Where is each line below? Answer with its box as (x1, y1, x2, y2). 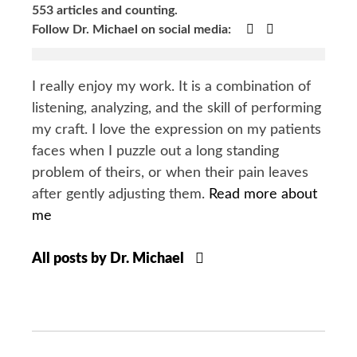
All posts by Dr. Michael (32, 252, 187, 267)
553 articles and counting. (32, 4, 178, 18)
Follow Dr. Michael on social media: (32, 23, 234, 37)
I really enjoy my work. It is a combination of (32, 80, 311, 95)
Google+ (253, 22, 301, 36)
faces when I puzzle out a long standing (32, 144, 279, 159)
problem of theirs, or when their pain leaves (32, 166, 308, 181)
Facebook (273, 22, 328, 36)
